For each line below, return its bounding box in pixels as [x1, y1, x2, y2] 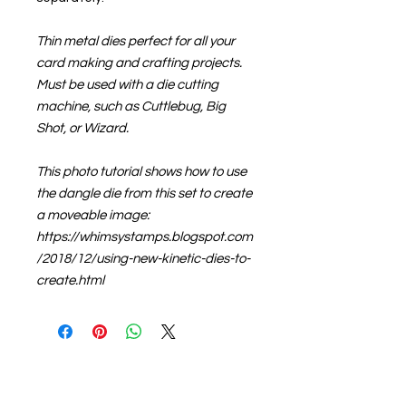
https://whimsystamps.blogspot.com [36, 229, 253, 244]
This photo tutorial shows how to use [36, 164, 246, 179]
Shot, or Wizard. [36, 121, 129, 135]
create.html [36, 273, 104, 287]
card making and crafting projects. [36, 55, 242, 70]
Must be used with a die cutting [36, 77, 218, 92]
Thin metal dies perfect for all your [36, 34, 235, 48]
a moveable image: [36, 208, 150, 222]
